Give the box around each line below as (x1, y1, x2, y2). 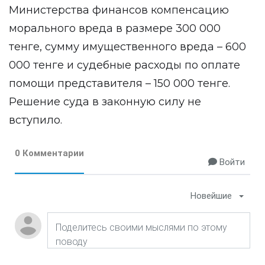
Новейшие (190, 190, 232, 201)
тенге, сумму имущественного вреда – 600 (9, 40, 246, 53)
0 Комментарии (15, 148, 84, 159)
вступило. (9, 114, 62, 127)
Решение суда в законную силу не (9, 95, 201, 108)
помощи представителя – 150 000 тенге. (9, 77, 230, 90)
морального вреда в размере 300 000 (9, 22, 221, 35)
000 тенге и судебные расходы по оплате (9, 59, 240, 72)
